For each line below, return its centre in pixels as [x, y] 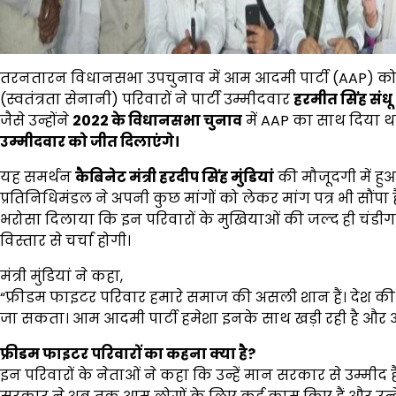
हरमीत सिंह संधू [343, 99]
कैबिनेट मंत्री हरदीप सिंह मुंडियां [175, 177]
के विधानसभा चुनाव [177, 120]
